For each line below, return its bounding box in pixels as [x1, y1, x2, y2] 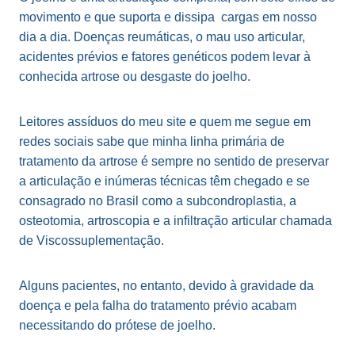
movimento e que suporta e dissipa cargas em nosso [19, 10, 317, 24]
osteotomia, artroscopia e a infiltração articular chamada [19, 214, 332, 227]
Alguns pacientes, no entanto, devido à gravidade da [19, 279, 314, 292]
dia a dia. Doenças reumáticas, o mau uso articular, [19, 30, 305, 44]
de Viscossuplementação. [19, 234, 164, 247]
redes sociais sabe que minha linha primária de [19, 135, 284, 148]
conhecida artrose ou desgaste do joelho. [19, 70, 250, 83]
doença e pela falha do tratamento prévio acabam [19, 299, 296, 312]
